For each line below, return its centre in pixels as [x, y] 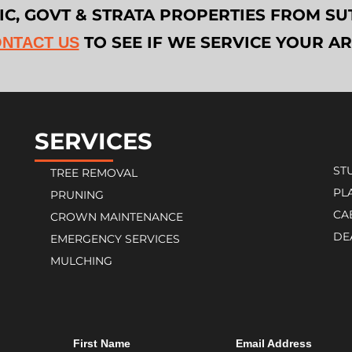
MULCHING [81, 261]
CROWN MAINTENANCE [117, 217]
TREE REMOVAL [94, 173]
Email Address [274, 343]
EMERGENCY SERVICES [115, 239]
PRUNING [77, 195]
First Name [101, 343]
